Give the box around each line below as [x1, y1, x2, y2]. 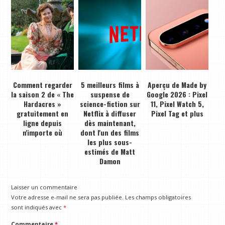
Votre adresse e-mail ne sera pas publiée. [11, 193, 124, 201]
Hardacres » [24, 98, 62, 109]
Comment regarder [13, 79, 72, 90]
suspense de [90, 89, 130, 100]
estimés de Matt [84, 146, 136, 157]
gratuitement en [17, 108, 69, 119]
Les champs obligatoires [125, 193, 191, 201]
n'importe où [23, 127, 63, 138]
